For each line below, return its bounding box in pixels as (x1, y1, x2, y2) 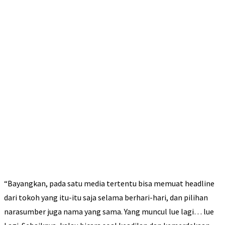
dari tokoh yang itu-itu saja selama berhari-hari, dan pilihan (4, 192, 208, 203)
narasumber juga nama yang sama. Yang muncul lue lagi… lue (4, 206, 214, 217)
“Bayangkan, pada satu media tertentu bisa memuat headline (4, 178, 214, 189)
